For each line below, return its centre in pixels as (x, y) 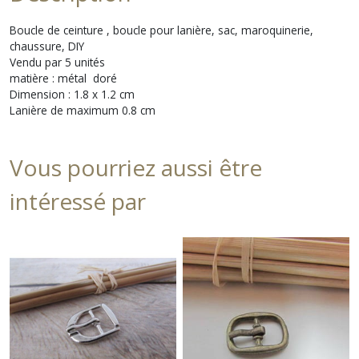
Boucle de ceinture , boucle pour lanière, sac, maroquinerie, (161, 30)
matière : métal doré (63, 78)
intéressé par (78, 201)
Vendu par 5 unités (57, 62)
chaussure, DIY (47, 46)
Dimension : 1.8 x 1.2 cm (72, 94)
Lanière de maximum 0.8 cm (83, 110)
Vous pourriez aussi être (136, 167)
